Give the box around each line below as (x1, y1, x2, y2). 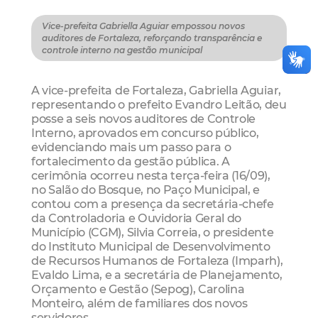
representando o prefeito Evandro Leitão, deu (31, 97, 287, 112)
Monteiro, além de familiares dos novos (31, 296, 248, 311)
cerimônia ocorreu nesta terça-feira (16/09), (31, 168, 270, 183)
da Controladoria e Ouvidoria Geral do (31, 211, 242, 226)
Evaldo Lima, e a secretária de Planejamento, (31, 268, 283, 283)
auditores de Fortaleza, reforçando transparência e (42, 33, 262, 44)
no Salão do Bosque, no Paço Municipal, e (31, 182, 261, 197)
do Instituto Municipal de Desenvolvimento (31, 239, 270, 254)
